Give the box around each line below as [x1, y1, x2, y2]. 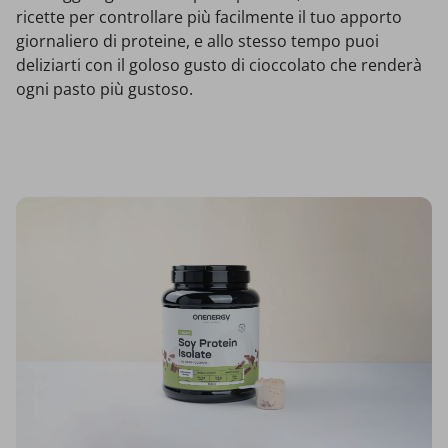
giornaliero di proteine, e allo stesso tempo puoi [16, 30, 379, 53]
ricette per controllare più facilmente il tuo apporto [16, 6, 402, 29]
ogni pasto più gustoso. [16, 78, 193, 101]
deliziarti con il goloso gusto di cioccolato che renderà [16, 54, 422, 77]
